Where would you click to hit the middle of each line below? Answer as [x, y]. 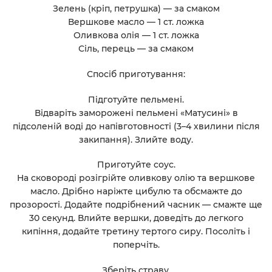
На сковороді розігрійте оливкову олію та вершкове [136, 178]
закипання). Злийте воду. [136, 139]
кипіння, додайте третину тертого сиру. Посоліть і [136, 232]
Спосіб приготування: [136, 74]
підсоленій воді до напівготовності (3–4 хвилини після [136, 126]
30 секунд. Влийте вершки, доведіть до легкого [136, 218]
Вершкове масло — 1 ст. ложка [136, 22]
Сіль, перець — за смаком [136, 48]
